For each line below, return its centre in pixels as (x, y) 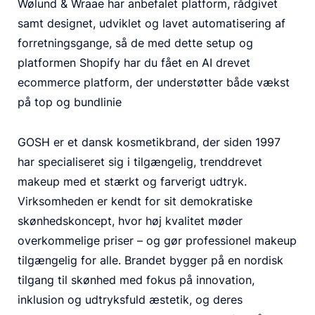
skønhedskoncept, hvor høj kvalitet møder (130, 220)
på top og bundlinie (70, 102)
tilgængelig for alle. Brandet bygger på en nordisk (150, 260)
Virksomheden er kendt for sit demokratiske (135, 201)
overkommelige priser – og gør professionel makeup (157, 240)
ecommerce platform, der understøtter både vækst (154, 82)
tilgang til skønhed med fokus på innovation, (136, 279)
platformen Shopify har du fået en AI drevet (134, 62)
